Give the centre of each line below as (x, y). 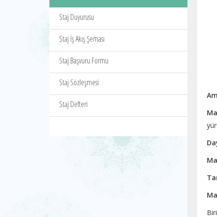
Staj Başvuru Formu (84, 61)
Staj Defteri (73, 104)
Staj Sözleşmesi (79, 82)
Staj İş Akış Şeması (82, 39)
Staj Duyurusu (77, 17)
